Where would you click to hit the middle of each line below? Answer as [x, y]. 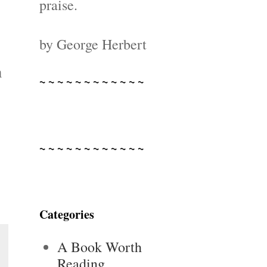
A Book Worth [100, 247]
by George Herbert [93, 44]
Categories [67, 214]
